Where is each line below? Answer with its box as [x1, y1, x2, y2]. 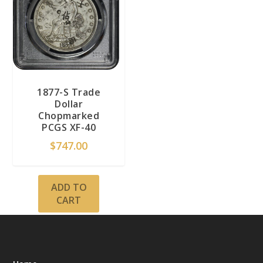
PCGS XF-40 [42, 121, 96, 134]
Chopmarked [38, 109, 100, 123]
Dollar [55, 97, 83, 111]
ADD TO [50, 181, 87, 194]
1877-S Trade [37, 86, 101, 99]
